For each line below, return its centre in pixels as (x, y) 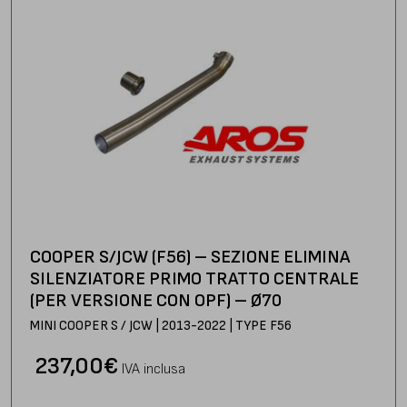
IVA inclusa (154, 370)
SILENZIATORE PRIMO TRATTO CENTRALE (194, 279)
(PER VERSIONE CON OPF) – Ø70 (156, 301)
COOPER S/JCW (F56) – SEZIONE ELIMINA (190, 258)
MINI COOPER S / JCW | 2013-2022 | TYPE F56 (161, 326)
